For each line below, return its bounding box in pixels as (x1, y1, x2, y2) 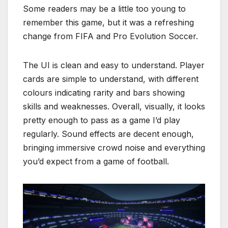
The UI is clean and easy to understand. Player (23, 60, 205, 70)
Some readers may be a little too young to (23, 3, 186, 14)
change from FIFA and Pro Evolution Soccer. (23, 31, 198, 41)
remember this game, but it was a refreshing (23, 17, 194, 27)
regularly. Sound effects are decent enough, (23, 128, 194, 139)
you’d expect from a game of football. (23, 156, 169, 166)
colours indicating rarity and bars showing (23, 87, 185, 98)
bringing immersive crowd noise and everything (23, 142, 205, 153)
